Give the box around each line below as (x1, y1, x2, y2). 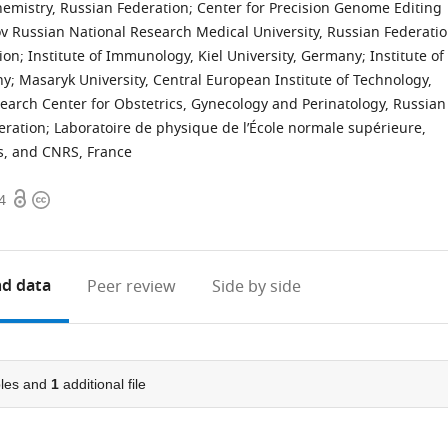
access (11, 212, 59, 236)
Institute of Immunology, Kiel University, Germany (28, 46, 362, 67)
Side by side (212, 275, 302, 299)
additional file (58, 376, 146, 392)
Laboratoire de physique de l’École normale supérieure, (54, 118, 426, 139)
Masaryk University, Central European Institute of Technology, (19, 70, 432, 91)
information (31, 212, 123, 236)
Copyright (31, 188, 107, 212)
